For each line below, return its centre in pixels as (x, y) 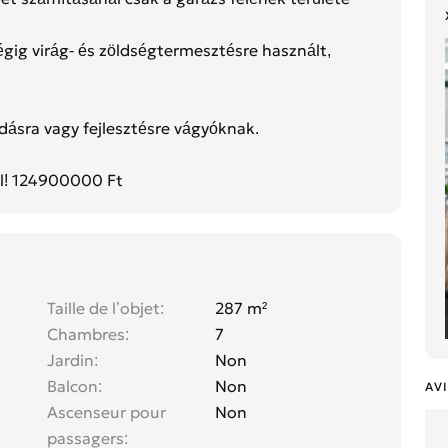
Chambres (86, 334)
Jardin (70, 360)
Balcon (72, 386)
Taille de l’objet (103, 308)
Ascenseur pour (106, 412)
